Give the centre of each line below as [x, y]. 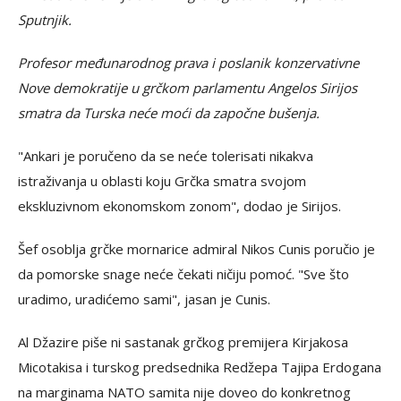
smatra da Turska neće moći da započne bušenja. [169, 112]
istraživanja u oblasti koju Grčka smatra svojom [162, 180]
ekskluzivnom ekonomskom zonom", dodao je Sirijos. [179, 205]
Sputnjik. [45, 19]
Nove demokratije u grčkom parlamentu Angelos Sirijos [188, 87]
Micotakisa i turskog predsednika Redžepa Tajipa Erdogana [200, 367]
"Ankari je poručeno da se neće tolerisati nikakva [166, 155]
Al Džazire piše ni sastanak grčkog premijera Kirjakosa [183, 341]
